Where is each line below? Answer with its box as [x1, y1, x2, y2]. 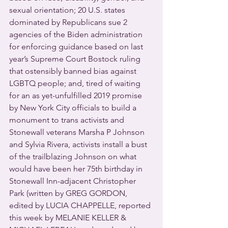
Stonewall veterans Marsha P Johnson [9, 127, 147, 137]
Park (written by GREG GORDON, [9, 188, 129, 198]
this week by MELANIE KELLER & [9, 213, 128, 222]
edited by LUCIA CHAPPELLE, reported [9, 201, 153, 210]
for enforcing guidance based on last [9, 42, 145, 51]
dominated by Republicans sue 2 [9, 17, 129, 27]
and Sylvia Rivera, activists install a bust [9, 139, 149, 149]
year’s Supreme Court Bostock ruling [9, 54, 142, 64]
